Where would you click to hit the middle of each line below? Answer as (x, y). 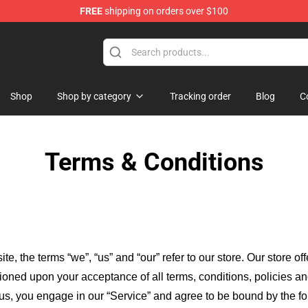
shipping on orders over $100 (165, 11)
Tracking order (200, 96)
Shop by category (94, 96)
